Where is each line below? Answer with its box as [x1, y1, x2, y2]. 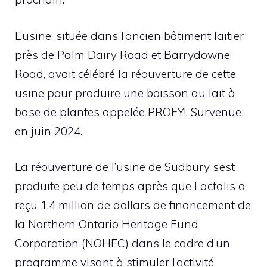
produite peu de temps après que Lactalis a [15, 179, 246, 194]
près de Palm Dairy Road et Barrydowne [15, 47, 230, 62]
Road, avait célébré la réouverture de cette [15, 66, 236, 81]
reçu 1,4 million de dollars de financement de [15, 198, 251, 213]
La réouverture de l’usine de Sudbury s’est [15, 160, 235, 175]
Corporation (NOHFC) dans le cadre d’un [15, 236, 230, 251]
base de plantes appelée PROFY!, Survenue [15, 104, 241, 119]
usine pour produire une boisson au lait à [15, 85, 235, 100]
